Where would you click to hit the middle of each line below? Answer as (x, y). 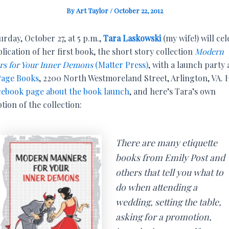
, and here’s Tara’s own (173, 91)
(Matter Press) (121, 65)
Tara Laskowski (132, 38)
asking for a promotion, (163, 217)
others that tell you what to (169, 172)
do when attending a (156, 187)
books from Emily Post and (170, 157)
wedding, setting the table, (168, 202)
